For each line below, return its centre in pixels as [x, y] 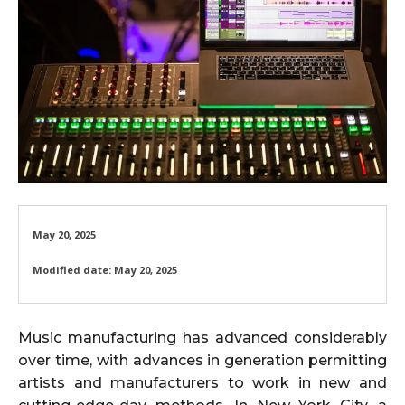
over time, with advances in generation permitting [202, 361]
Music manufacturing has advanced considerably [202, 338]
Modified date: [72, 270]
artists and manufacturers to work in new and [202, 383]
